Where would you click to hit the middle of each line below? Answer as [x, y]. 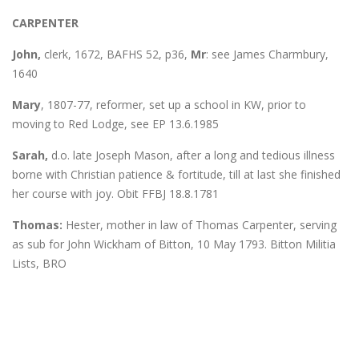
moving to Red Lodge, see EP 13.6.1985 [115, 123]
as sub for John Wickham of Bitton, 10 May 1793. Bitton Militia [174, 244]
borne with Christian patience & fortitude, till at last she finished [176, 174]
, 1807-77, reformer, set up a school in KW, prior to [173, 104]
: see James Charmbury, [267, 54]
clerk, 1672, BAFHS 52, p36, [116, 54]
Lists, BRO [39, 263]
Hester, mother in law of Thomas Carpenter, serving [200, 224]
